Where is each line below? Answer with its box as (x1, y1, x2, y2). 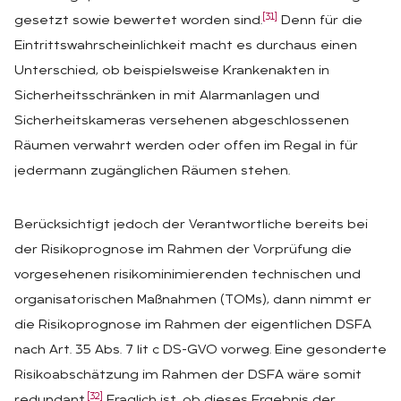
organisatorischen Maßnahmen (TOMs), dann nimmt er (14, 294, 371, 308)
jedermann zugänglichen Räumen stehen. (14, 165, 290, 179)
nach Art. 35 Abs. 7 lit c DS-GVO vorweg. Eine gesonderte (14, 344, 387, 358)
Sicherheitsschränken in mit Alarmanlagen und (14, 90, 320, 104)
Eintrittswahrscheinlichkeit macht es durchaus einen (14, 39, 357, 54)
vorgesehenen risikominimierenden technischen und (14, 269, 361, 283)
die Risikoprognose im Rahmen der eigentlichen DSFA (14, 319, 371, 333)
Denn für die (277, 14, 363, 29)
